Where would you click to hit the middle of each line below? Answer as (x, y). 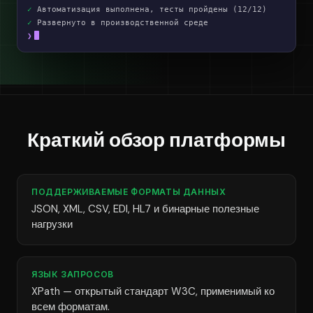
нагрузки (52, 224)
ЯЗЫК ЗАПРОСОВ (73, 274)
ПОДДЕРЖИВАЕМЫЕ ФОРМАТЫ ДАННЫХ (129, 192)
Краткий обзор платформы (156, 140)
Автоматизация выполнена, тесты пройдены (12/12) (150, 9)
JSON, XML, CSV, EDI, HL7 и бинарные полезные (145, 209)
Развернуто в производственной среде (120, 23)
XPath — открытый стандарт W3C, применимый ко (153, 291)
